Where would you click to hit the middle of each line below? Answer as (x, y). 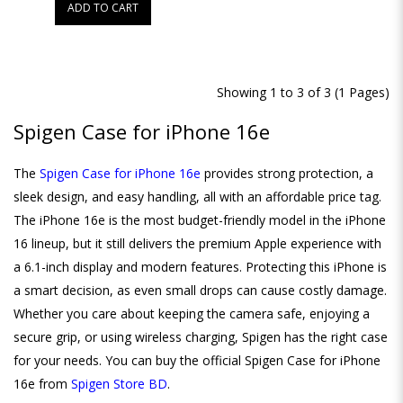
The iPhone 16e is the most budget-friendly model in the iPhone (200, 219)
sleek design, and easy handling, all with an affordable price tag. (197, 196)
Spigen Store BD (119, 383)
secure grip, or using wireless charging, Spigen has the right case (201, 336)
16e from (42, 383)
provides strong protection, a (287, 173)
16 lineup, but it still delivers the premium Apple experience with (197, 243)
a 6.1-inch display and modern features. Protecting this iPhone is (200, 266)
